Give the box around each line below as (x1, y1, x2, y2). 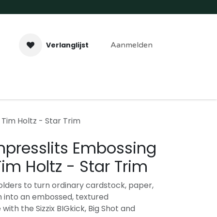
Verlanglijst (46, 40, 89, 50)
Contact (138, 83, 167, 93)
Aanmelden (110, 40, 153, 50)
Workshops (87, 83, 130, 93)
